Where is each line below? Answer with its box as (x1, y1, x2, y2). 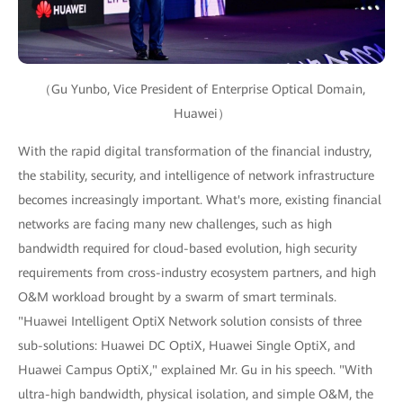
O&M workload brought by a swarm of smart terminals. (18, 289, 336, 304)
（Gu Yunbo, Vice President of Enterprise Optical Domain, (38, 81, 365, 96)
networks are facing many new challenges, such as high (18, 216, 332, 231)
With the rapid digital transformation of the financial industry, (18, 143, 372, 158)
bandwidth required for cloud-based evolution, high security (18, 240, 357, 255)
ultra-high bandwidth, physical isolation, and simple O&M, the (18, 386, 373, 401)
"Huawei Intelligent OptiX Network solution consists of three (18, 313, 362, 328)
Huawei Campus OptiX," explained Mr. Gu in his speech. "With (18, 362, 372, 377)
